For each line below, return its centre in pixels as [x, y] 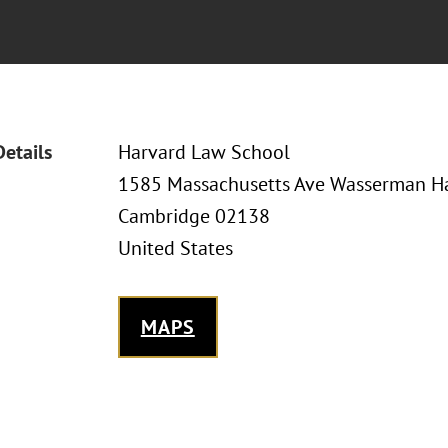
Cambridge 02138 [193, 216]
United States [175, 248]
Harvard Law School [203, 152]
